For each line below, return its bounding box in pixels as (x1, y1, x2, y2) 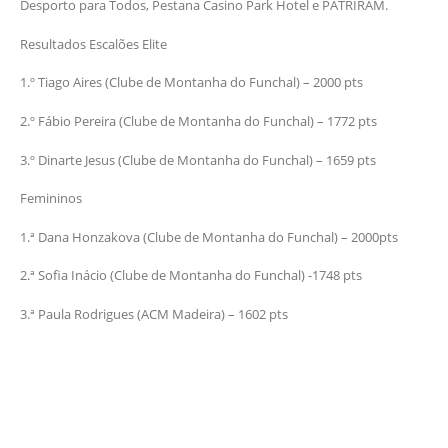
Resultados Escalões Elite (20, 34, 167, 53)
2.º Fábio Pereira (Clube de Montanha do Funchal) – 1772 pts (20, 112, 377, 131)
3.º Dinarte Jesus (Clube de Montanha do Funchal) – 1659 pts (20, 150, 376, 169)
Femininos (20, 189, 82, 208)
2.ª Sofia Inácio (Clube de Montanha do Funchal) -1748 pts (20, 266, 362, 285)
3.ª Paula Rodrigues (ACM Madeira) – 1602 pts (20, 304, 288, 323)
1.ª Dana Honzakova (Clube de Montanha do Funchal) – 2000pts (20, 227, 398, 246)
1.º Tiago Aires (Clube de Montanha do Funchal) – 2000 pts (20, 73, 363, 92)
